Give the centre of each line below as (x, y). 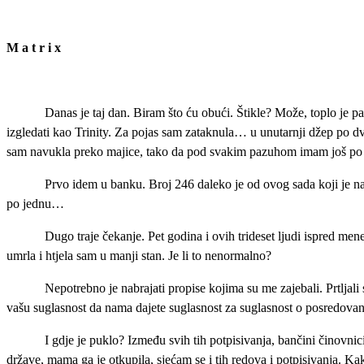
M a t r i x (34, 48)
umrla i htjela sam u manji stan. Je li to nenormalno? (139, 256)
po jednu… (35, 204)
